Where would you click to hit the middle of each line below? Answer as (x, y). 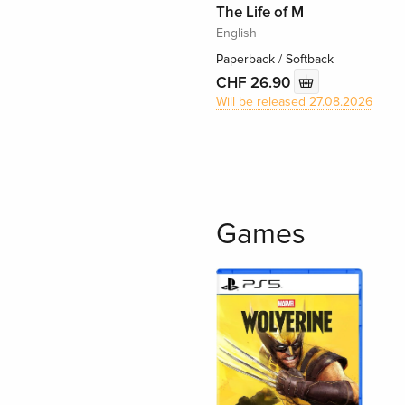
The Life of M (259, 13)
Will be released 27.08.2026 (294, 102)
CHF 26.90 (254, 82)
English (236, 33)
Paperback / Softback (274, 60)
